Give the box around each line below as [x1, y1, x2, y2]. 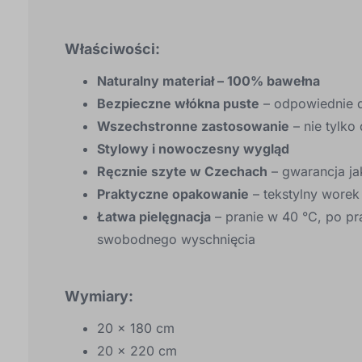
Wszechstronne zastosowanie [97, 118, 289, 135]
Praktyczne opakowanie [97, 186, 249, 203]
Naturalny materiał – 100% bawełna [97, 73, 320, 90]
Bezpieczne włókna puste [97, 95, 259, 112]
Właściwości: [65, 40, 160, 58]
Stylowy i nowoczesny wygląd [97, 141, 289, 158]
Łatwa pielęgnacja [97, 208, 211, 225]
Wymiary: [65, 288, 133, 305]
